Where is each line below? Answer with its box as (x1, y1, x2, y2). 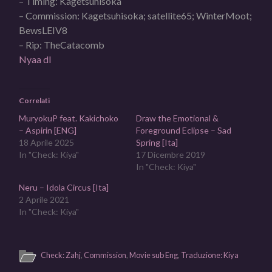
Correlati (19, 95, 50, 105)
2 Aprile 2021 (19, 194, 70, 205)
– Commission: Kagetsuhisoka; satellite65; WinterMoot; (19, 9, 253, 21)
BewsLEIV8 (19, 24, 68, 36)
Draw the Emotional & (135, 112, 219, 123)
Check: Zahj (41, 250, 81, 260)
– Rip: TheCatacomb (19, 38, 105, 50)
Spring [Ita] (135, 137, 178, 148)
